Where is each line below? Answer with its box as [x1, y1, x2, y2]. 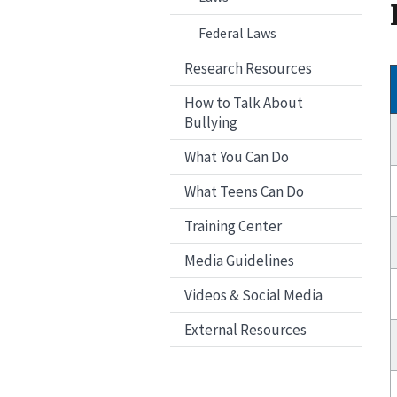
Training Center [184, 216, 282, 237]
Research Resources [184, 58, 312, 79]
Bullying [184, 113, 237, 133]
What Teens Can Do [184, 182, 304, 202]
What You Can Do [184, 147, 289, 167]
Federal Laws [198, 24, 276, 43]
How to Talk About [184, 93, 303, 113]
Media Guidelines [184, 251, 294, 271]
